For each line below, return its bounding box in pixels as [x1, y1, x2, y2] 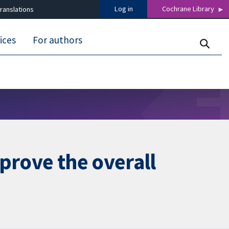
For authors [33, 34, 83, 47]
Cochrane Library [162, 4, 215, 14]
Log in [114, 4, 133, 14]
